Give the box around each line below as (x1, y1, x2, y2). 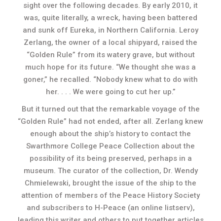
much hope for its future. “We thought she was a (25, 63, 196, 72)
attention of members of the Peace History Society (21, 191, 200, 200)
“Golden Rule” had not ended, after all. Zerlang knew (18, 117, 203, 126)
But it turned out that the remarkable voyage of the (21, 105, 200, 113)
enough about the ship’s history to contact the (30, 129, 191, 138)
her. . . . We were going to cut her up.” (45, 87, 176, 96)
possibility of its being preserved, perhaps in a (29, 154, 192, 163)
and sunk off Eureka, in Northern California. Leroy (23, 26, 198, 35)
